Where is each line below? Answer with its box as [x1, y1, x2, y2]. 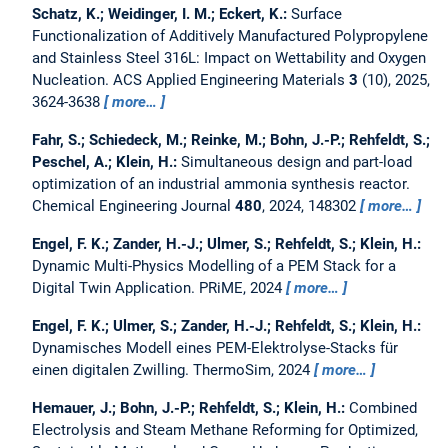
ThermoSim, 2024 [193, 361, 314, 380]
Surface [291, 5, 342, 24]
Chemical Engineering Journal [32, 197, 235, 216]
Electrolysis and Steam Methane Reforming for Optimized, [32, 421, 418, 440]
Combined [349, 399, 417, 418]
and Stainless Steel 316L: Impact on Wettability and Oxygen [32, 49, 426, 68]
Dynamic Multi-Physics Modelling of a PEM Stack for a [32, 257, 396, 276]
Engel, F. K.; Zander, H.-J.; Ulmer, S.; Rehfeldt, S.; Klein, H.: [32, 235, 421, 254]
